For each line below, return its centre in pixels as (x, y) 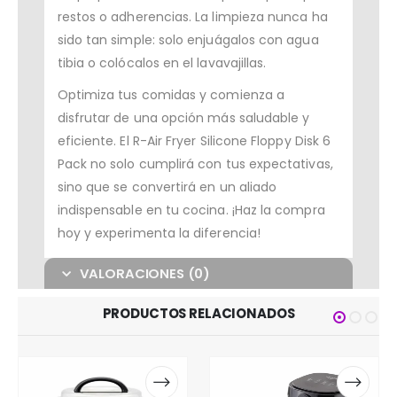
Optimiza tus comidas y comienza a (171, 95)
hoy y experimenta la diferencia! (159, 234)
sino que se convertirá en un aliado (167, 187)
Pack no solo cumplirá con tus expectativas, (195, 164)
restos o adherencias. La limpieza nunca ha (192, 17)
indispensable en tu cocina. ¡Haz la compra (191, 210)
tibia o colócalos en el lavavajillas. (162, 63)
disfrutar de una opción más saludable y (183, 118)
